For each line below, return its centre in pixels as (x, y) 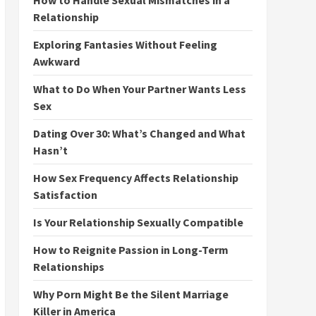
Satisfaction (65, 195)
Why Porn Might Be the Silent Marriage (130, 294)
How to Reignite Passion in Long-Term (130, 250)
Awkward (56, 61)
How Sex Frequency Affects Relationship (135, 178)
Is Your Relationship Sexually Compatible (138, 222)
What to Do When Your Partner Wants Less (139, 89)
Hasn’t (50, 150)
